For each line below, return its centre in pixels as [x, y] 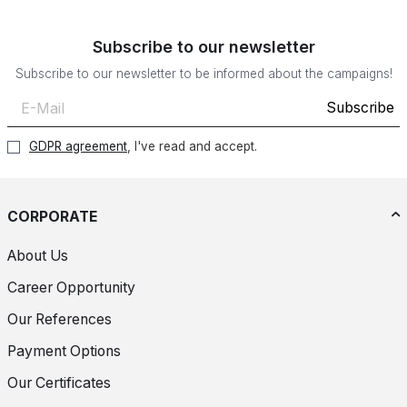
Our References [60, 320]
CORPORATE [52, 216]
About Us [38, 256]
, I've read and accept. [192, 146]
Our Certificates [59, 383]
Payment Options [64, 352]
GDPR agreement [78, 146]
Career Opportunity [71, 288]
